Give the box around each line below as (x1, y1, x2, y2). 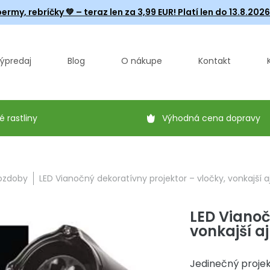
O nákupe (121, 55, 162, 67)
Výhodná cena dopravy (162, 112, 260, 124)
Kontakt (198, 55, 231, 67)
